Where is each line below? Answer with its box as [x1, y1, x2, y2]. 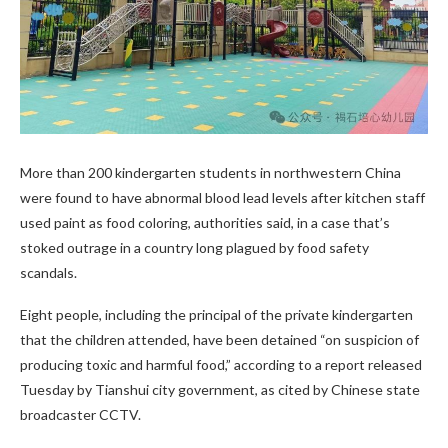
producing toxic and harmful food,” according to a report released [20, 355, 422, 373]
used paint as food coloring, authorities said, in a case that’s [20, 213, 390, 231]
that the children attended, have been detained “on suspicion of [20, 330, 419, 348]
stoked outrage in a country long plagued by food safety [20, 238, 369, 256]
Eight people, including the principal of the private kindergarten [20, 305, 413, 323]
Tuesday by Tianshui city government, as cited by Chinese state [20, 380, 420, 398]
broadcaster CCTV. [20, 405, 141, 423]
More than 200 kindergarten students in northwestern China [20, 163, 401, 181]
